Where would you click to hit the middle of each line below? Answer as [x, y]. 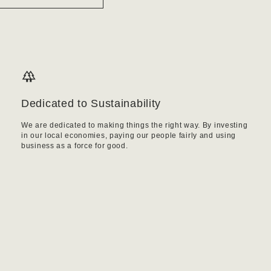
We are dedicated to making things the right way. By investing [134, 126]
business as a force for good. [74, 146]
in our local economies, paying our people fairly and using [129, 136]
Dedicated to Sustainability [91, 104]
